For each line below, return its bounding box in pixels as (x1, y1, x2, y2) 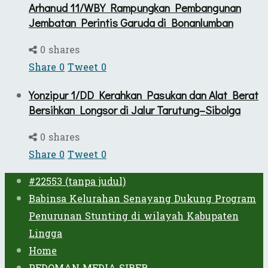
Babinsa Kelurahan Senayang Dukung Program (29, 190, 256, 208)
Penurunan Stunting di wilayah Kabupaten (29, 207, 239, 225)
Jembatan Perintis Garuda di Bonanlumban (29, 15, 233, 31)
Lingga (29, 224, 62, 242)
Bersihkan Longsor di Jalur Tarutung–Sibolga (29, 102, 240, 117)
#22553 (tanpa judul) (29, 172, 126, 190)
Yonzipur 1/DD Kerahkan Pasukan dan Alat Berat (29, 87, 258, 102)
